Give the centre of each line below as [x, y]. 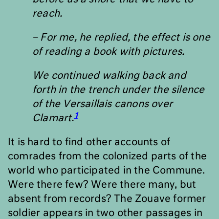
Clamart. [53, 118]
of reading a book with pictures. [109, 52]
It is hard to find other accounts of [89, 142]
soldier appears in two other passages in [105, 213]
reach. [47, 14]
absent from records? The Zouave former [107, 199]
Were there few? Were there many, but [102, 185]
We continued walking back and [109, 76]
